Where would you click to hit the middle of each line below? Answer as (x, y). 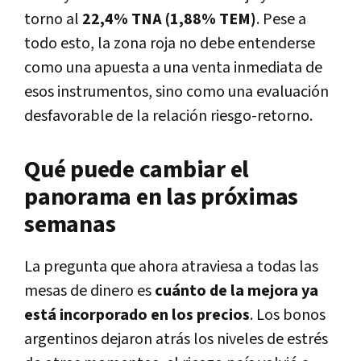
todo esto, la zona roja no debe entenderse (170, 44)
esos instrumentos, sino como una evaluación (176, 92)
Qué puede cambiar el (137, 170)
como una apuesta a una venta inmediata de (173, 68)
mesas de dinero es (88, 291)
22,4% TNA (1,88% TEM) (169, 20)
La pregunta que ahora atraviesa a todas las (171, 267)
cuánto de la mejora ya (237, 291)
